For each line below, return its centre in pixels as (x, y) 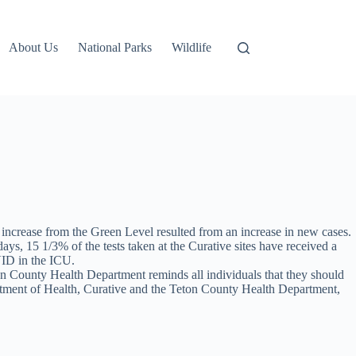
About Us (34, 47)
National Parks (115, 47)
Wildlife (192, 47)
